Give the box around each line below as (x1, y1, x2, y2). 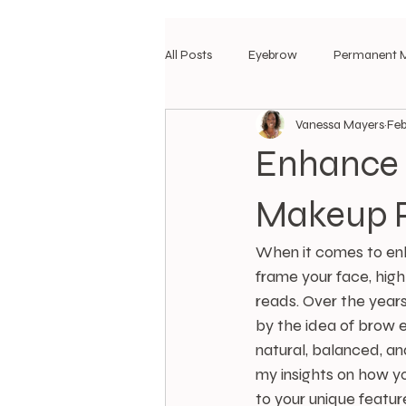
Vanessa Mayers (295, 116, 384, 132)
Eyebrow (248, 46, 297, 63)
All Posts (165, 46, 212, 63)
